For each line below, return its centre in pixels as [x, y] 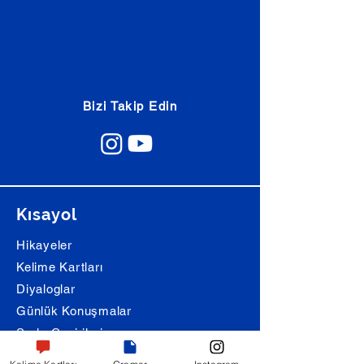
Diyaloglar [46, 289]
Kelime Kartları [60, 267]
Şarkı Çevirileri [60, 333]
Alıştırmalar [50, 355]
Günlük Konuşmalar [74, 311]
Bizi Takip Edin [130, 106]
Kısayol [47, 215]
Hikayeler [44, 245]
